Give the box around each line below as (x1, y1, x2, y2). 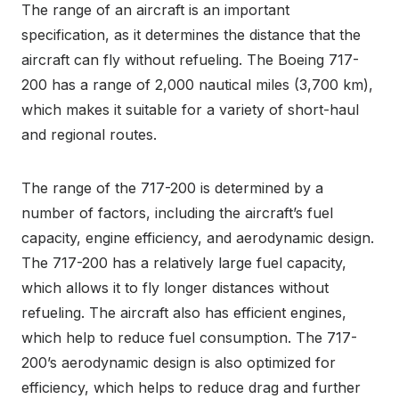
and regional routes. (21, 126, 157, 144)
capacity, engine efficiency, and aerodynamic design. (21, 229, 374, 248)
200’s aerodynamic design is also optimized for (21, 354, 336, 372)
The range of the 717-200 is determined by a (21, 179, 323, 198)
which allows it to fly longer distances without (21, 279, 329, 297)
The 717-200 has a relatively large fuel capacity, (21, 254, 346, 273)
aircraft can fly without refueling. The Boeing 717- (21, 51, 359, 69)
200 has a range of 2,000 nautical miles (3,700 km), (21, 76, 373, 94)
